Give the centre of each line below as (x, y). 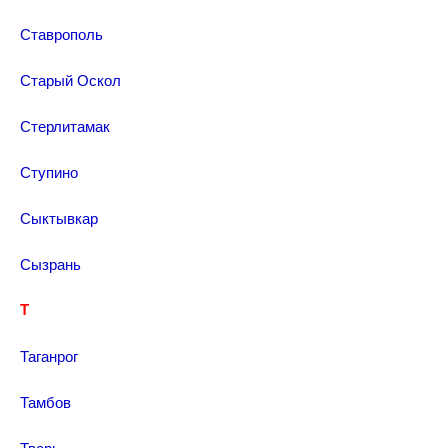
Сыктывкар (59, 217)
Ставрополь (61, 33)
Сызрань (50, 263)
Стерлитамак (65, 125)
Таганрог (49, 355)
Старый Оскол (70, 79)
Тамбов (45, 401)
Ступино (49, 171)
